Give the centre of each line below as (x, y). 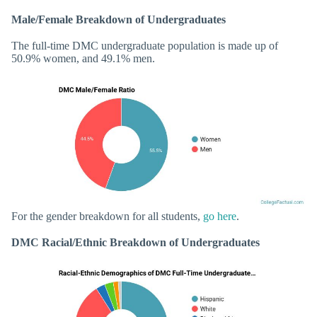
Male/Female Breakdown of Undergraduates (119, 20)
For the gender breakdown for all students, (107, 216)
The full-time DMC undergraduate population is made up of (145, 46)
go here (220, 216)
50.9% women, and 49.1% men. (83, 59)
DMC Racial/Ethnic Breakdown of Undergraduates (136, 242)
